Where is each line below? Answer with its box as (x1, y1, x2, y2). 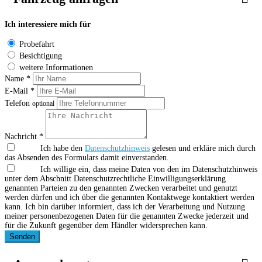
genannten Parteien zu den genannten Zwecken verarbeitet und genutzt (5, 184, 237, 193)
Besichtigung (19, 51, 62, 61)
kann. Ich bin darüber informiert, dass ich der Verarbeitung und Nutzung (5, 202, 245, 212)
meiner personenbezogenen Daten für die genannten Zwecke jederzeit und (5, 212, 249, 221)
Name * (5, 74, 30, 84)
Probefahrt (19, 40, 54, 49)
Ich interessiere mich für (5, 20, 91, 29)
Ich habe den (40, 144, 85, 153)
